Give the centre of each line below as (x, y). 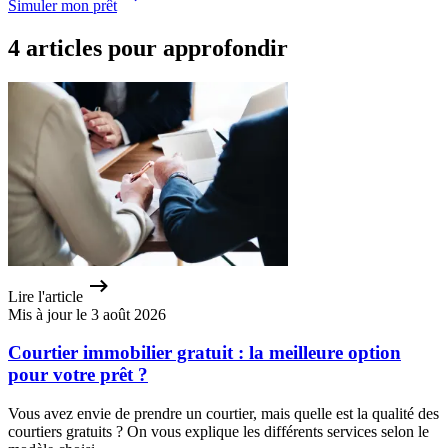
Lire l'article (45, 296)
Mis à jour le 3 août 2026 (87, 314)
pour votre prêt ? (78, 375)
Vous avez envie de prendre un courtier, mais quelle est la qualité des (223, 414)
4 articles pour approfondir (148, 47)
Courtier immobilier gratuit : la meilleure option (204, 353)
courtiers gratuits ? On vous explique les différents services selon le (218, 432)
